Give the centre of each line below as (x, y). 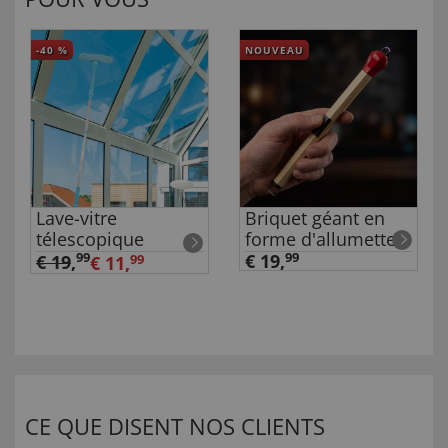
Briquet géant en (315, 218)
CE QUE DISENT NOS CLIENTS (175, 426)
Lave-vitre (76, 218)
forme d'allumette (320, 239)
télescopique (90, 239)
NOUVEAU (274, 50)
